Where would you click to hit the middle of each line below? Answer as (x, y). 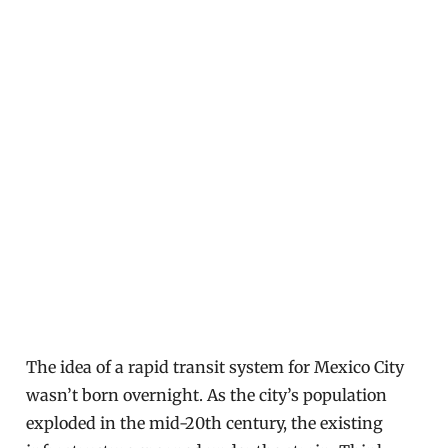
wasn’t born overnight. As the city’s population (207, 395)
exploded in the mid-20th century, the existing (205, 423)
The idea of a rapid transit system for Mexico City (215, 367)
